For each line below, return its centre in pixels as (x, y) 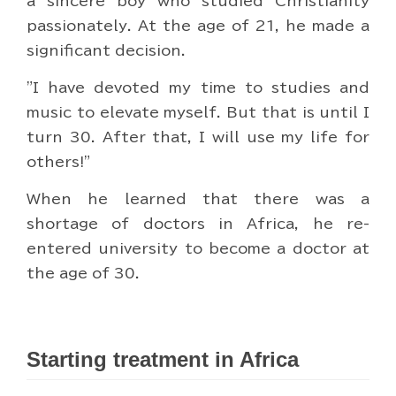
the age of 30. (83, 274)
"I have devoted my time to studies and (198, 88)
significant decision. (106, 51)
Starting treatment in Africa (163, 360)
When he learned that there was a (198, 199)
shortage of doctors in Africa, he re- (198, 224)
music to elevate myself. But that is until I (198, 113)
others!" (58, 162)
